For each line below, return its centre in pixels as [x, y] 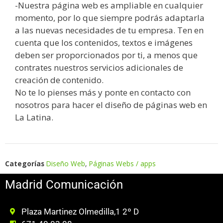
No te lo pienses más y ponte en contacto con [103, 92]
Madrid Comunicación [64, 184]
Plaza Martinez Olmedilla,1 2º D [80, 211]
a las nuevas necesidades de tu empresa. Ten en [109, 30]
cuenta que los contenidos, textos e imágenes [104, 42]
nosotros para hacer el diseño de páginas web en [111, 105]
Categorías [25, 163]
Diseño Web [66, 163]
